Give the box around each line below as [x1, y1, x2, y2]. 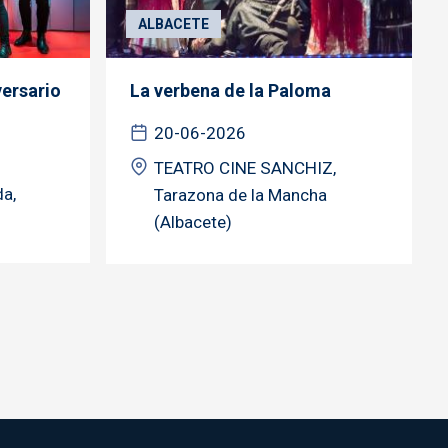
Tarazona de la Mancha [154, 184, 327, 205]
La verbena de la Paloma [130, 79, 331, 101]
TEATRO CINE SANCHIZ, [154, 157, 336, 178]
